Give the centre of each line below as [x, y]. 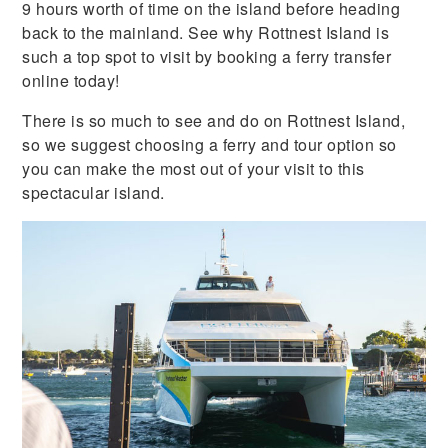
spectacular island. [93, 192]
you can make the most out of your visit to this [193, 168]
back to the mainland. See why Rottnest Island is [206, 32]
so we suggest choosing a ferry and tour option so [209, 144]
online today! [71, 80]
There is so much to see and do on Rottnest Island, [214, 120]
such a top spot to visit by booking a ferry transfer [207, 56]
